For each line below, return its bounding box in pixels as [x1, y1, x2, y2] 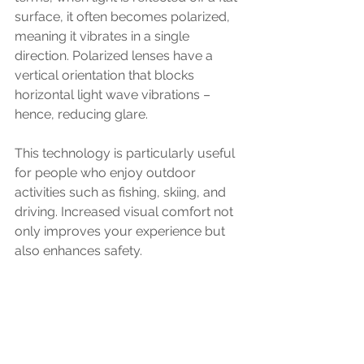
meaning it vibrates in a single [15, 28, 193, 44]
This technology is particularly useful [15, 145, 238, 161]
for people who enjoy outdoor [15, 165, 199, 180]
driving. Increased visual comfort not [15, 204, 236, 219]
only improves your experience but [15, 223, 228, 239]
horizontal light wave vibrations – [15, 87, 214, 102]
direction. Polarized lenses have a [15, 48, 216, 63]
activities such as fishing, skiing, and [15, 184, 229, 200]
